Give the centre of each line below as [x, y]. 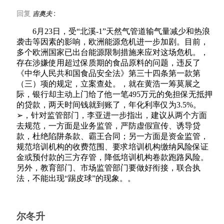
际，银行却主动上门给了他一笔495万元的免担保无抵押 [114, 94]
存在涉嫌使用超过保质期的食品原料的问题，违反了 [108, 62]
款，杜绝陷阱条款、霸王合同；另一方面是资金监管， [112, 136]
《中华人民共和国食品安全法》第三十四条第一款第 [108, 73]
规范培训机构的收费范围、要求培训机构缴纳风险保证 [112, 146]
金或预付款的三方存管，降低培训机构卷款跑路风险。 [112, 157]
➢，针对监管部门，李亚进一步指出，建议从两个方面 [112, 115]
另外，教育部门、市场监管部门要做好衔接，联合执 [108, 167]
